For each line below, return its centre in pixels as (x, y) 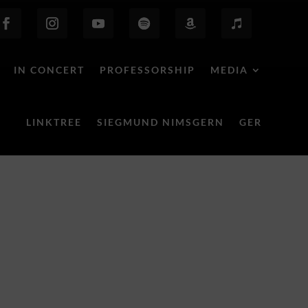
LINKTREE (54, 122)
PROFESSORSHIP (147, 70)
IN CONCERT (49, 70)
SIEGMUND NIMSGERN (160, 122)
